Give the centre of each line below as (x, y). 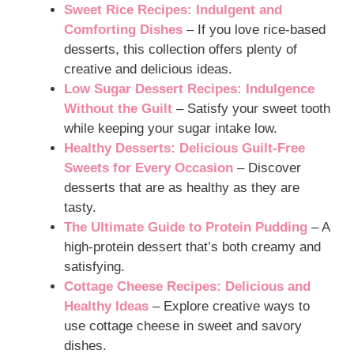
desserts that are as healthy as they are (182, 187)
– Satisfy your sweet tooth (251, 108)
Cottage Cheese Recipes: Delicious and (187, 286)
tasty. (80, 207)
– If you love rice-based (254, 29)
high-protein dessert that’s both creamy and (192, 247)
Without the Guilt (118, 108)
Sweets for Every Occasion (149, 168)
